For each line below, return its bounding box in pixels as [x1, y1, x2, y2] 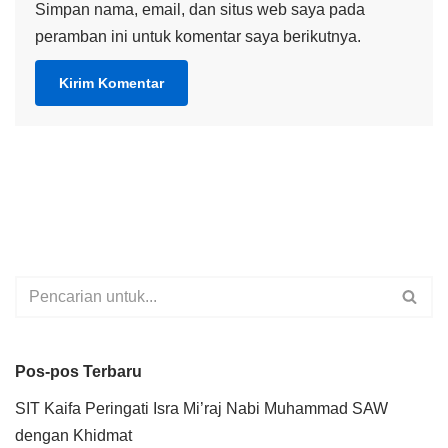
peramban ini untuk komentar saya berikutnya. [35, 27, 361, 45]
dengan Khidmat [15, 426, 132, 444]
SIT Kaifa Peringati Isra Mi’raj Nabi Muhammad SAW [15, 399, 388, 417]
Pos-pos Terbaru [15, 362, 142, 380]
